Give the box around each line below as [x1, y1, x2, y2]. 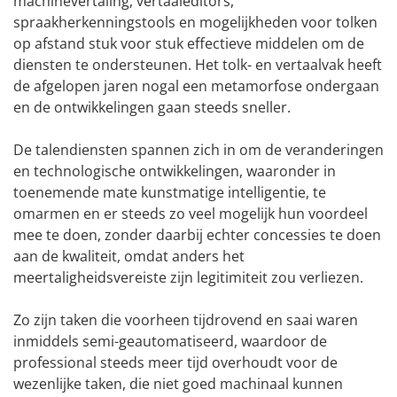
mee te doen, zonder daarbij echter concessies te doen [13, 224, 381, 245]
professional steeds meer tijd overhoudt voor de [13, 352, 338, 372]
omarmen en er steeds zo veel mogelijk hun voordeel [13, 203, 368, 223]
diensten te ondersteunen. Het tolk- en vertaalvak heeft [13, 54, 382, 74]
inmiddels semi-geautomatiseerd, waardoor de [13, 331, 327, 351]
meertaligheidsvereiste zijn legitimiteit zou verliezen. [13, 267, 363, 287]
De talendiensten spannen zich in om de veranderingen [13, 139, 384, 160]
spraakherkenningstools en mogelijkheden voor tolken [13, 12, 378, 32]
